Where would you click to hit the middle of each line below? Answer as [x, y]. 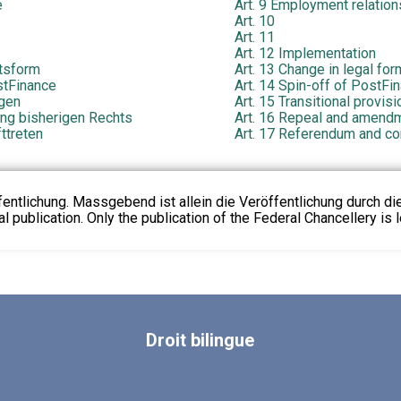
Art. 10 [254, 21]
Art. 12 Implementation [305, 54]
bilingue [221, 341]
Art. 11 [254, 38]
